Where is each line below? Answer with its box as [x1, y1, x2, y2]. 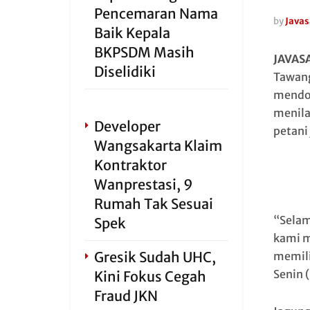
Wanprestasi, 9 [94, 176, 193, 193]
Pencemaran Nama [94, 5, 218, 22]
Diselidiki [94, 63, 156, 80]
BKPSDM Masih [94, 44, 194, 61]
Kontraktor [94, 156, 167, 174]
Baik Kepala [94, 24, 170, 42]
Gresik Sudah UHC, [94, 248, 216, 266]
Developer [94, 118, 161, 135]
